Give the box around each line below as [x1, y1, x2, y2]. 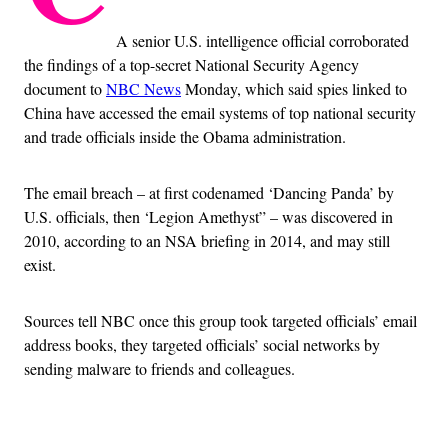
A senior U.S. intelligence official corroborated [116, 29, 409, 51]
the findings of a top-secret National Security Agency [24, 53, 359, 75]
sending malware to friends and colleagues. [24, 357, 295, 379]
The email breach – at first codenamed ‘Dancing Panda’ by [24, 181, 394, 203]
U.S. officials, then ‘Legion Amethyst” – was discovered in [24, 205, 393, 227]
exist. [24, 253, 56, 275]
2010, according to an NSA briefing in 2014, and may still [24, 229, 390, 251]
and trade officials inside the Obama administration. [24, 125, 346, 147]
